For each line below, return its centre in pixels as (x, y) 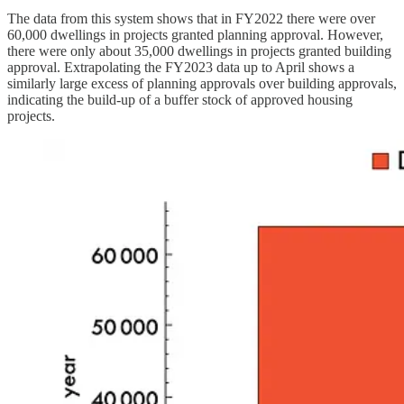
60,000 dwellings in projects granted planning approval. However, (195, 34)
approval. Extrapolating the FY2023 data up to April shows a (181, 67)
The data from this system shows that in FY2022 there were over (191, 18)
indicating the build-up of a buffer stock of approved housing (180, 99)
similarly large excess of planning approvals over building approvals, (202, 83)
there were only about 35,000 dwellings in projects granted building (199, 50)
